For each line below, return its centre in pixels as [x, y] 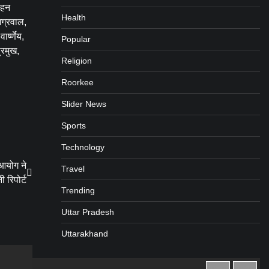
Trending [78, 191]
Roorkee [77, 83]
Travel [73, 169]
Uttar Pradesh [87, 212]
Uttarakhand [84, 234]
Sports [73, 126]
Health [73, 18]
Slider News [83, 104]
